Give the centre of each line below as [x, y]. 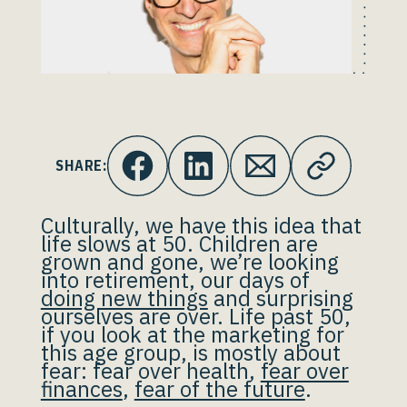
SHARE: [82, 166]
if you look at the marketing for [192, 334]
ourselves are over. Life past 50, [195, 316]
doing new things [124, 298]
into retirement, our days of [175, 280]
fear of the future [219, 389]
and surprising [280, 298]
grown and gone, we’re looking [189, 262]
